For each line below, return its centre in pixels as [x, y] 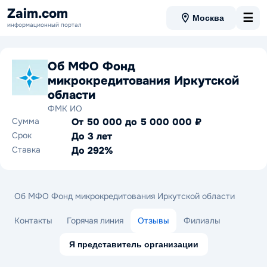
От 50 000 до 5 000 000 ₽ [136, 122]
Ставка [26, 150]
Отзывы [153, 221]
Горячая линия [95, 221]
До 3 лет [92, 136]
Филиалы [202, 221]
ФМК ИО [65, 108]
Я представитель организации [133, 244]
